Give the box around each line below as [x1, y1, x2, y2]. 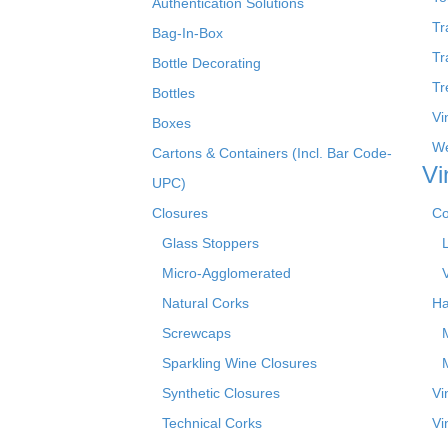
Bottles [152, 84, 195, 101]
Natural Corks [162, 294, 249, 311]
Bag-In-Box [152, 24, 223, 41]
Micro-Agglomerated [162, 264, 291, 281]
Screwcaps [162, 324, 231, 341]
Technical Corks [162, 414, 262, 431]
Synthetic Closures [162, 384, 280, 401]
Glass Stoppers [162, 234, 259, 251]
